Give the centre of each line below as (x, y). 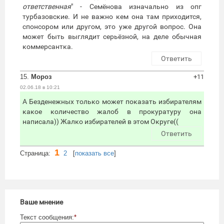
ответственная (47, 7)
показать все (94, 153)
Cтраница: (37, 153)
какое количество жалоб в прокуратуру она (112, 112)
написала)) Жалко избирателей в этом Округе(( (100, 122)
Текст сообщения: (47, 217)
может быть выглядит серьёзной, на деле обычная (112, 37)
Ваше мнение (41, 202)
